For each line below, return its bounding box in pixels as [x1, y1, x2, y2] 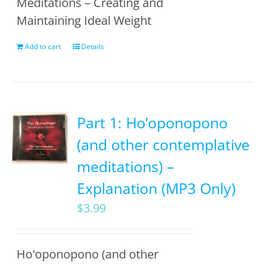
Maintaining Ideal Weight [17, 12, 152, 28]
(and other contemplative [77, 134, 250, 154]
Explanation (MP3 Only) [77, 178, 236, 198]
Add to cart [25, 41, 62, 51]
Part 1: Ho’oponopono [77, 112, 228, 132]
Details [81, 41, 105, 51]
